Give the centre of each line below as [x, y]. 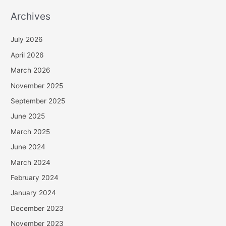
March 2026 [31, 70]
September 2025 [38, 101]
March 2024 [31, 162]
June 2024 [28, 147]
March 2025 [31, 131]
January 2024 [34, 193]
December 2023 [37, 208]
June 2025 [28, 116]
